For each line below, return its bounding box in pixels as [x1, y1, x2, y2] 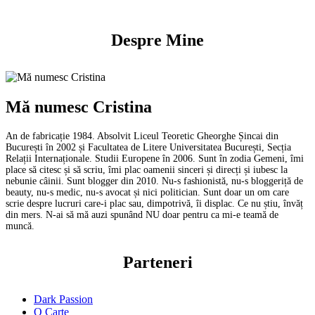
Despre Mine [111, 31, 204, 50]
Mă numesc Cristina [6, 97, 152, 116]
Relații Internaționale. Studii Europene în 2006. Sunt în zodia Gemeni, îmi [6, 153, 304, 164]
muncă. [6, 220, 34, 231]
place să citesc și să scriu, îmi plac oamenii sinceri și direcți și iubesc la [6, 164, 288, 175]
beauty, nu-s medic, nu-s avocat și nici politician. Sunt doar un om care [6, 186, 289, 198]
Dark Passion [34, 292, 93, 305]
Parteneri [122, 252, 193, 271]
